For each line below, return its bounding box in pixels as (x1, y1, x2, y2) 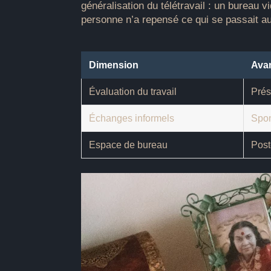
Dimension (89, 59, 139, 71)
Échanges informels (89, 113, 175, 124)
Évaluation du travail (89, 86, 177, 97)
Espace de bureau (89, 139, 168, 151)
